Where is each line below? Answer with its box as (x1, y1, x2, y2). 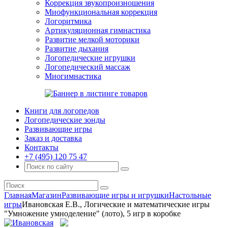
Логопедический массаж (45, 63, 130, 71)
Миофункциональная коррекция (45, 8, 157, 16)
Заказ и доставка (24, 134, 82, 142)
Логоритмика (45, 17, 92, 25)
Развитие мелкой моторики (45, 35, 139, 44)
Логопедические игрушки (45, 53, 135, 62)
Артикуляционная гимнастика (45, 26, 151, 35)
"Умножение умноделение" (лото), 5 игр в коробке (4, 209, 181, 218)
